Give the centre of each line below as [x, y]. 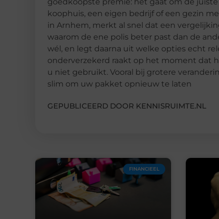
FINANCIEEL [144, 169]
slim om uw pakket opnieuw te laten [120, 84]
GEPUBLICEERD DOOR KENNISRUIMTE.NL [127, 106]
